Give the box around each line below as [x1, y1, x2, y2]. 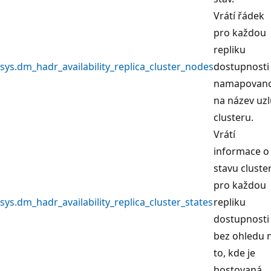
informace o [214, 144, 269, 158]
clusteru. [214, 110, 253, 124]
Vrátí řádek [214, 8, 264, 22]
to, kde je [214, 246, 255, 260]
